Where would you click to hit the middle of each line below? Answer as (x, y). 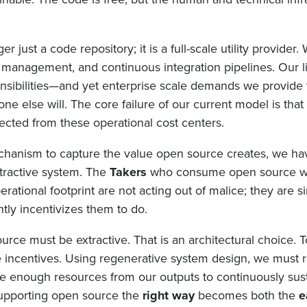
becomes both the (246, 296)
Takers (130, 172)
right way (168, 296)
